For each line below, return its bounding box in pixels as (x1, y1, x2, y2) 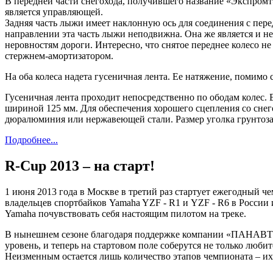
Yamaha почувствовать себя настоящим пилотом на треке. (5, 208, 246, 219)
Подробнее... (5, 134, 58, 145)
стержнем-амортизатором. (5, 50, 113, 61)
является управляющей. (5, 6, 103, 17)
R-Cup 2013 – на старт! (5, 157, 155, 174)
